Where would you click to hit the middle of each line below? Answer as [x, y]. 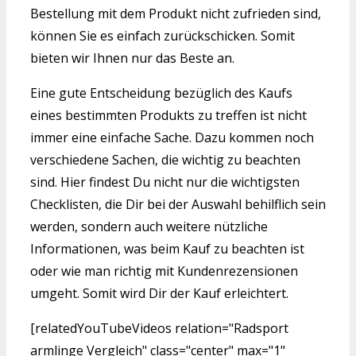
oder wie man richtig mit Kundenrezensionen [164, 271]
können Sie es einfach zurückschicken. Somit [163, 35]
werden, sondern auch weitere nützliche [149, 226]
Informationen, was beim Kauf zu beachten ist [167, 248]
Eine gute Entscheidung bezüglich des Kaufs [161, 93]
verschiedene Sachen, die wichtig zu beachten [165, 159]
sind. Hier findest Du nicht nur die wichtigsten [165, 182]
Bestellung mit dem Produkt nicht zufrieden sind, [176, 13]
